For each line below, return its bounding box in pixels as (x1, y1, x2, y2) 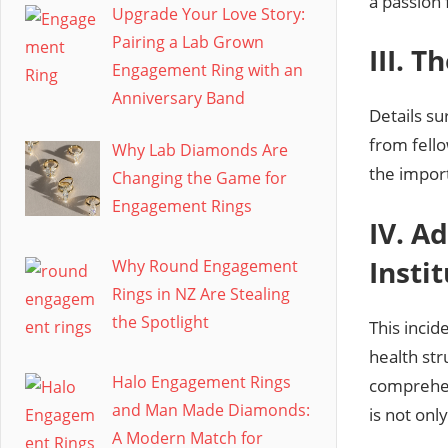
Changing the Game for (112, 167, 287, 190)
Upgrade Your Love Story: (112, 3, 305, 26)
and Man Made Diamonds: (112, 398, 310, 421)
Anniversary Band (112, 87, 245, 110)
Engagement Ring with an (112, 59, 303, 82)
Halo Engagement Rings (112, 370, 291, 393)
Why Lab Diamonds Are (112, 139, 288, 162)
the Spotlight (112, 310, 209, 333)
